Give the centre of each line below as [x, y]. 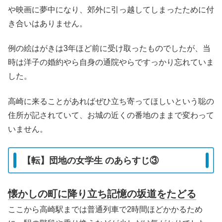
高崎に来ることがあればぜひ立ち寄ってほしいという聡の [111, 101]
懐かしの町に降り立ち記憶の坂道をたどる [102, 194]
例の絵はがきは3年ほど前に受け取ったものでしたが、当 [109, 49]
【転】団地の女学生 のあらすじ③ [90, 160]
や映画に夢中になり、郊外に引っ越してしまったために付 [111, 9]
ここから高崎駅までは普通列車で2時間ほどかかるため [105, 209]
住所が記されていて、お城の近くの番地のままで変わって [111, 115]
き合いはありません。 [48, 23]
